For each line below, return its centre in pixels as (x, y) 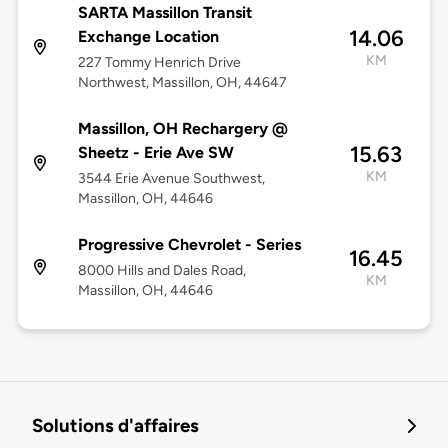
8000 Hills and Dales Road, (161, 271)
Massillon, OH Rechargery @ (182, 129)
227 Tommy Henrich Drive (159, 63)
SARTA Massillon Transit (164, 13)
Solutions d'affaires (115, 426)
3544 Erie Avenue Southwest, (171, 179)
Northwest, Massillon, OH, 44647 (182, 83)
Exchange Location (148, 37)
